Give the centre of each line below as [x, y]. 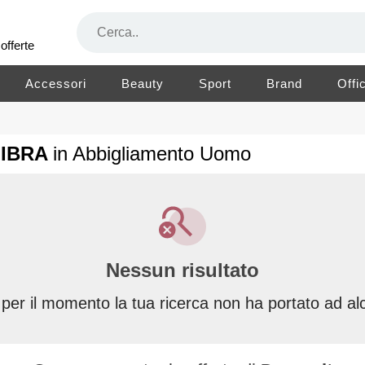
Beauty [143, 84]
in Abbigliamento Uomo [152, 154]
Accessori [56, 84]
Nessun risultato [182, 270]
